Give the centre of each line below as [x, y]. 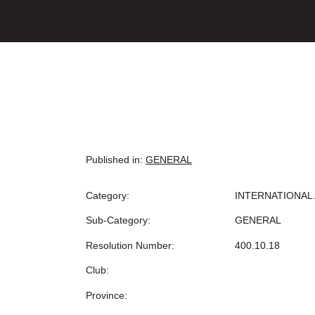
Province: [107, 295]
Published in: [114, 160]
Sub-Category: [118, 220]
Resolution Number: [130, 245]
